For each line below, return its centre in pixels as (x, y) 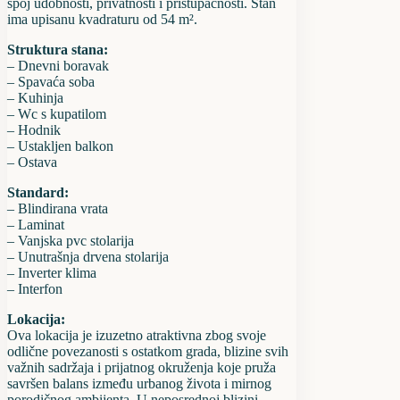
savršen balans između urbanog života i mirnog (139, 383)
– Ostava (32, 162)
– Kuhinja (35, 97)
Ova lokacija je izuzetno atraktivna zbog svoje (137, 335)
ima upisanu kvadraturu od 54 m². (102, 19)
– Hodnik (34, 129)
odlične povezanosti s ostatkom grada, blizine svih (148, 351)
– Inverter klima (52, 272)
